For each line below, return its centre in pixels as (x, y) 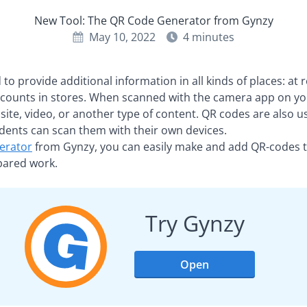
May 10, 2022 (122, 37)
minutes (213, 37)
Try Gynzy (195, 223)
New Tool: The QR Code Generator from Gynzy (153, 20)
